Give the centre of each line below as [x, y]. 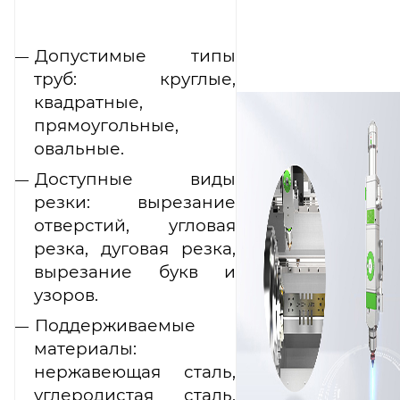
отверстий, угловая [135, 225]
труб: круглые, [135, 79]
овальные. [79, 148]
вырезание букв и [135, 271]
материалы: [85, 348]
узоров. [66, 295]
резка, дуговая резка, [135, 248]
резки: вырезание [135, 202]
